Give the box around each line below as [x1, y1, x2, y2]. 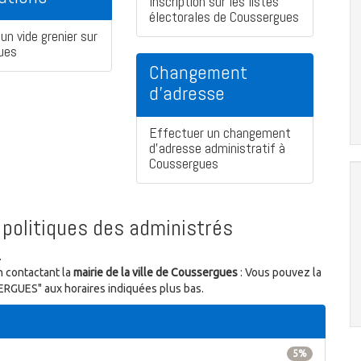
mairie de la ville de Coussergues [73, 266, 238, 280]
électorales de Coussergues [149, 7, 299, 27]
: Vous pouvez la [238, 266, 322, 280]
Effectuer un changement [149, 123, 291, 143]
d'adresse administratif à [149, 139, 285, 158]
